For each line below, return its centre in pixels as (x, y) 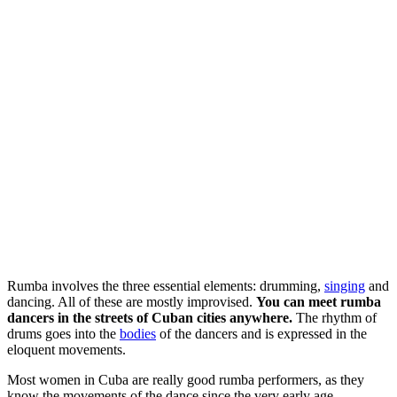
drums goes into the (63, 334)
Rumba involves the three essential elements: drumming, (166, 286)
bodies (138, 334)
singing (345, 286)
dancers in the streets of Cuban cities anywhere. (150, 318)
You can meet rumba (319, 302)
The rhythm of (335, 318)
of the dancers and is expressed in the (261, 334)
